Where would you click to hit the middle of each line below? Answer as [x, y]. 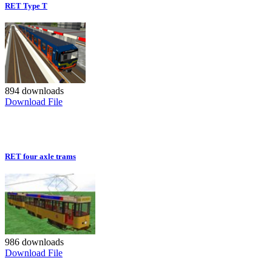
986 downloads [34, 242]
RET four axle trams [40, 157]
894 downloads [34, 91]
